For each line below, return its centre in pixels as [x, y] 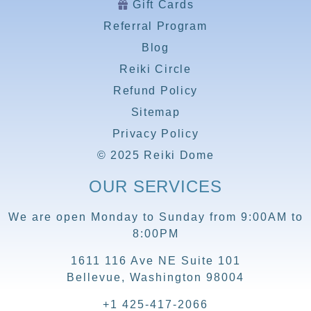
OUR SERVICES [155, 187]
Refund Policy [155, 91]
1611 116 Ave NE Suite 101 [155, 261]
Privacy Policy [155, 134]
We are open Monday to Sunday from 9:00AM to [155, 217]
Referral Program [155, 26]
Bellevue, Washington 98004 [155, 278]
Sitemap [155, 112]
